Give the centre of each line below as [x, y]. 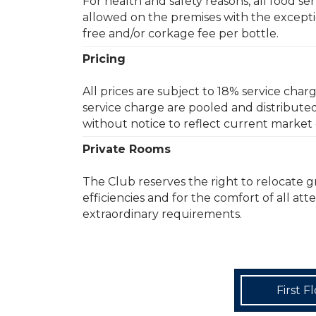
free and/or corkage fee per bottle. [181, 34]
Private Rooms [127, 150]
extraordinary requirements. [162, 214]
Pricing [104, 59]
